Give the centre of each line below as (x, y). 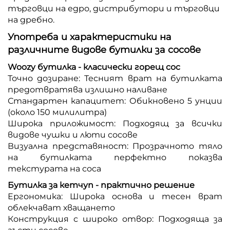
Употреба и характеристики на (90, 37)
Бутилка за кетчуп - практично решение (101, 185)
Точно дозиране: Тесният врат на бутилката (115, 78)
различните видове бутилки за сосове (104, 50)
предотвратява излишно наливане (88, 89)
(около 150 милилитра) (57, 112)
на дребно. (31, 20)
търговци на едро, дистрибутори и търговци (114, 8)
